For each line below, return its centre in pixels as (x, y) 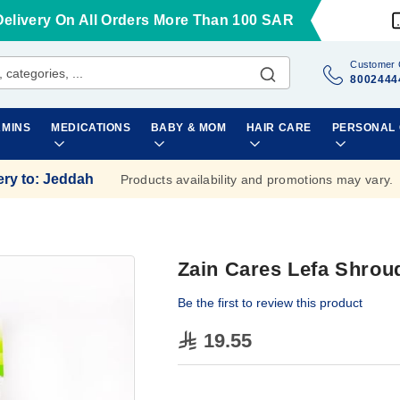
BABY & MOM (188, 128)
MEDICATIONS (91, 128)
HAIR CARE (279, 128)
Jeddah (68, 179)
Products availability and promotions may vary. (257, 179)
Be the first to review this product (270, 303)
